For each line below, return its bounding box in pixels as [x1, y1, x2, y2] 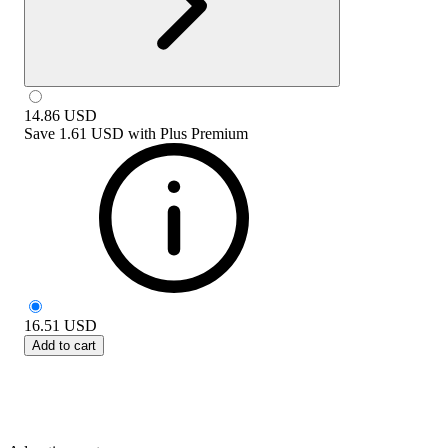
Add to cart [32, 337, 96, 353]
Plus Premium [160, 124, 248, 142]
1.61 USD [59, 124, 124, 142]
